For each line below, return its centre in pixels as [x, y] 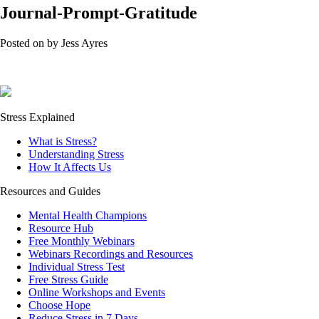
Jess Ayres [84, 43]
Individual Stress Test [77, 266]
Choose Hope [59, 305]
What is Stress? [63, 141]
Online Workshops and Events [97, 292]
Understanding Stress [76, 154]
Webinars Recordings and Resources [111, 253]
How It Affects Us [70, 167]
